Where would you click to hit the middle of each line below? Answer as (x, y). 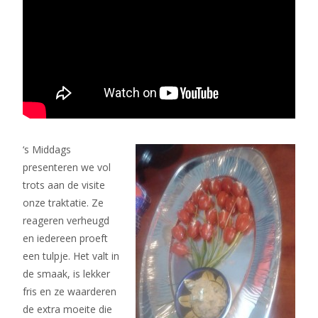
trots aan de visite (64, 185)
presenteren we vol (67, 167)
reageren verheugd (66, 220)
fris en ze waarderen (70, 291)
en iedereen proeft (65, 238)
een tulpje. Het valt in (71, 256)
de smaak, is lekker (66, 274)
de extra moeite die (67, 309)
